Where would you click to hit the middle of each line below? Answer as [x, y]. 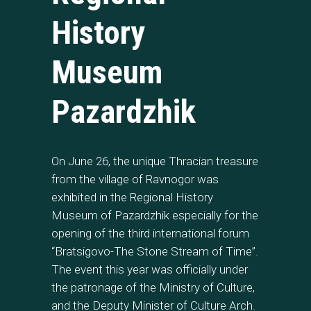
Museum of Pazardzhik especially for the [155, 216]
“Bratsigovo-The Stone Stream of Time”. [155, 252]
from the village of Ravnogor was [135, 179]
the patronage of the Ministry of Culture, [153, 288]
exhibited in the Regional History [132, 197]
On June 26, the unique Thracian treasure [155, 161]
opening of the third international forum [150, 234]
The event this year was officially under [150, 270]
